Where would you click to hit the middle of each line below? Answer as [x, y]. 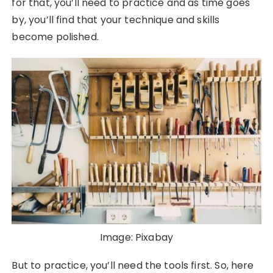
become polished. [55, 37]
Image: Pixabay [136, 238]
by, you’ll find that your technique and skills [116, 20]
